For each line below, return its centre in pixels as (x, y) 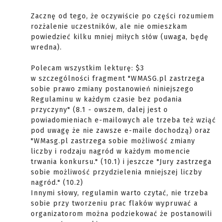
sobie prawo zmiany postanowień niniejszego (112, 89)
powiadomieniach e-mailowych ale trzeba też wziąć (123, 120)
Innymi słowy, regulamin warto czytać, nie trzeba (119, 193)
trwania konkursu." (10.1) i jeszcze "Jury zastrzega (121, 162)
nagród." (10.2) (57, 183)
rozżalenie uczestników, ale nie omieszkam (109, 27)
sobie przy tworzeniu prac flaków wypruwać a (114, 203)
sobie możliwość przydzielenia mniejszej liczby (116, 172)
